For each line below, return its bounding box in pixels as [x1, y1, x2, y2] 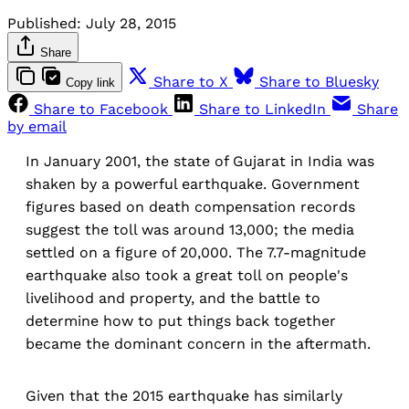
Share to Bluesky [259, 73, 379, 91]
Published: [7, 15, 81, 33]
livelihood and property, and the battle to [26, 289, 320, 308]
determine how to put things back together [26, 312, 336, 330]
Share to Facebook [34, 100, 168, 119]
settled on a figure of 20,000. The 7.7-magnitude [26, 244, 366, 262]
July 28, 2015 [86, 15, 176, 33]
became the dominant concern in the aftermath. [26, 335, 371, 353]
